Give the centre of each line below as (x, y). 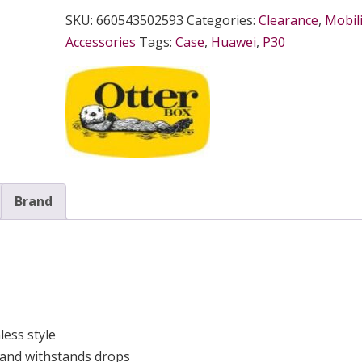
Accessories (101, 42)
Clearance (289, 21)
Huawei (234, 42)
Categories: (223, 21)
